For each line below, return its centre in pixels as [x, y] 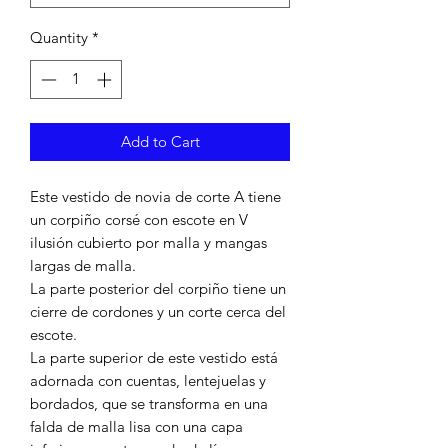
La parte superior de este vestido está [154, 357]
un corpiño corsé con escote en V [139, 219]
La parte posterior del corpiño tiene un [158, 288]
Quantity [59, 37]
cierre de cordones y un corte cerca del [158, 311]
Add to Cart [160, 141]
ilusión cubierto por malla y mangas [148, 242]
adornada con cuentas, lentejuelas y [148, 380]
